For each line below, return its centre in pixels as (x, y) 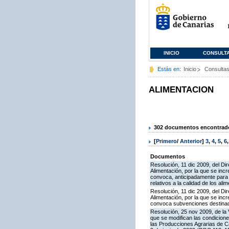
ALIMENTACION (181, 90)
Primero (166, 141)
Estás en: (169, 69)
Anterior (191, 141)
